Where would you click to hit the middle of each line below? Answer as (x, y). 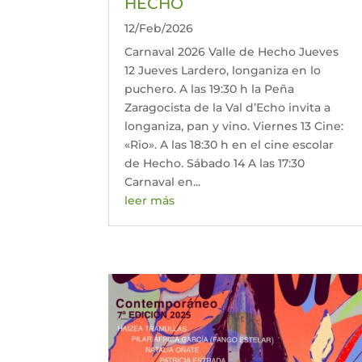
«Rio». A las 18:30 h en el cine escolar (229, 144)
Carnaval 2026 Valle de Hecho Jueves (232, 51)
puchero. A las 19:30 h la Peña (210, 88)
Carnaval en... (163, 181)
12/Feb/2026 (159, 28)
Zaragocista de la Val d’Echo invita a (228, 107)
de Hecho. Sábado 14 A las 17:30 (215, 163)
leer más (150, 200)
